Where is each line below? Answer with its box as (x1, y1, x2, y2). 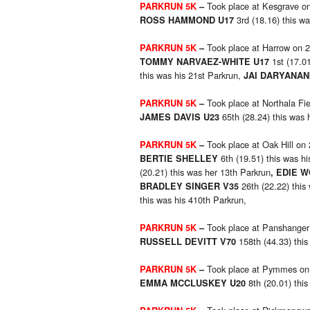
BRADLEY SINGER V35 (140, 180, 241, 193)
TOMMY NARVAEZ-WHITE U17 (140, 55, 269, 69)
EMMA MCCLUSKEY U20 (140, 277, 246, 290)
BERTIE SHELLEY (140, 152, 218, 165)
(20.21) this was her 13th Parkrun (140, 165, 271, 179)
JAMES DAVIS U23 (140, 111, 219, 124)
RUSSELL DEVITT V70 (140, 235, 236, 248)
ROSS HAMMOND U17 (140, 14, 234, 27)
